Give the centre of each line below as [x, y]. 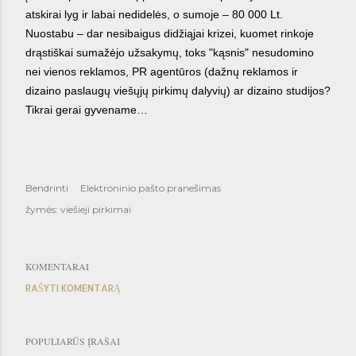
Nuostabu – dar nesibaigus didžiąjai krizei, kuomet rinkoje [170, 33]
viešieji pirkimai [96, 209]
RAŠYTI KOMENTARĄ [73, 288]
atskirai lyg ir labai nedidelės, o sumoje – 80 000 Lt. [154, 14]
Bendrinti [47, 188]
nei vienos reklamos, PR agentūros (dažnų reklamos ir [162, 71]
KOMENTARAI [57, 266]
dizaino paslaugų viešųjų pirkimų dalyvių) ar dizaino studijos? [178, 90]
